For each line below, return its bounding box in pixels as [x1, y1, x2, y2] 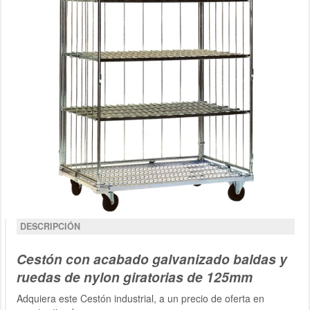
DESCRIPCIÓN [20, 220, 80, 233]
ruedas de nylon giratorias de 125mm [17, 267, 253, 287]
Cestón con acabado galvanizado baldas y [17, 249, 287, 269]
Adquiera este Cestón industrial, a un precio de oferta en [17, 291, 264, 306]
